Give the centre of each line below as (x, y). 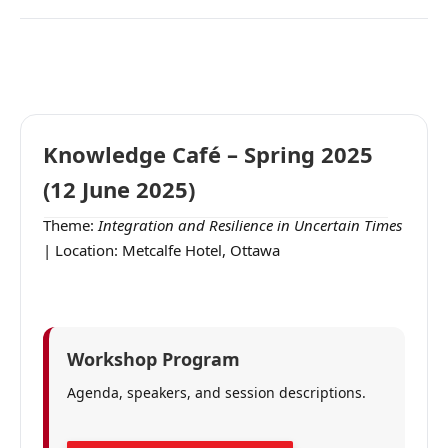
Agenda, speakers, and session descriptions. (216, 392)
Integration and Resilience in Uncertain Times (250, 225)
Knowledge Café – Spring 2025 (208, 154)
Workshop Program (153, 359)
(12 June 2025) (119, 189)
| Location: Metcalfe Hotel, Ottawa (161, 250)
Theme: (70, 225)
